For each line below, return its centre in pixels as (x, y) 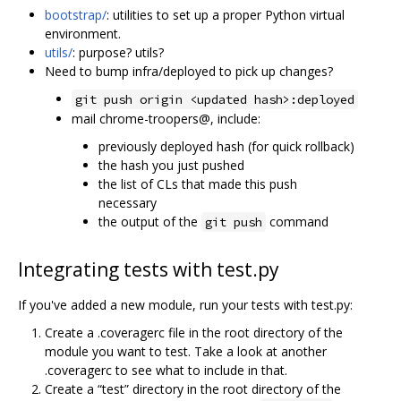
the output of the (150, 221)
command (297, 221)
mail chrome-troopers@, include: (166, 118)
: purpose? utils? (118, 52)
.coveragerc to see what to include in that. (166, 370)
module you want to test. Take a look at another (186, 351)
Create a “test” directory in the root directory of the (193, 388)
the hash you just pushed (171, 165)
